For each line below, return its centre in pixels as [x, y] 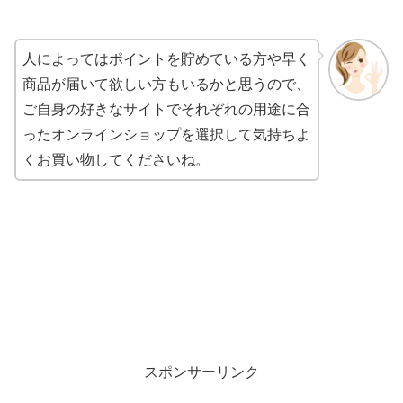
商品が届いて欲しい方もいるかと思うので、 [166, 84]
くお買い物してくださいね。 [116, 159]
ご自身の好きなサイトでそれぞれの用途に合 [166, 109]
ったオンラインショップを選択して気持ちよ [166, 134]
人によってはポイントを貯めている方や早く [166, 58]
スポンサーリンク [201, 372]
